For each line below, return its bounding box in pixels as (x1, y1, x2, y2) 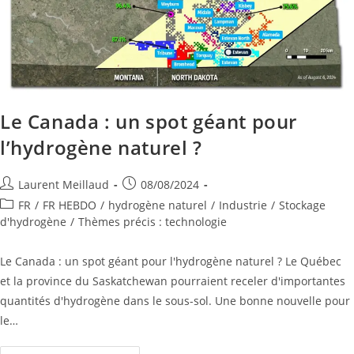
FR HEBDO (43, 198, 96, 213)
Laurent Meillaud (18, 177, 109, 193)
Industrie (219, 198, 267, 213)
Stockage (279, 198, 326, 213)
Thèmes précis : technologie (78, 214, 227, 230)
